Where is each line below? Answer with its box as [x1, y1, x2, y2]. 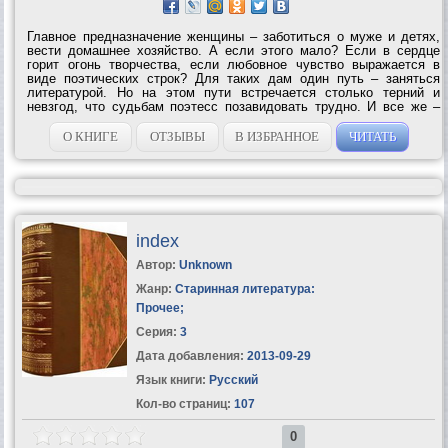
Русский [205, 372, 258, 387]
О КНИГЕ [62, 128, 118, 144]
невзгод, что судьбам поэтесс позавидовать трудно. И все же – [27, 98, 441, 114]
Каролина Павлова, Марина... [27, 126, 208, 142]
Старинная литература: [174, 281, 315, 296]
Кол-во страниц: [135, 396, 231, 411]
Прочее [135, 300, 180, 315]
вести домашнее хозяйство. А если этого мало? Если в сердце [27, 42, 441, 58]
